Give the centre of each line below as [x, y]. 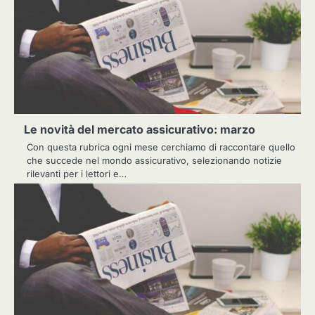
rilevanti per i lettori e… [77, 173]
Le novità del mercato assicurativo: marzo [140, 129]
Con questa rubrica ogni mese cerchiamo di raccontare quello [161, 147]
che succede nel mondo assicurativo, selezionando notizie [154, 160]
